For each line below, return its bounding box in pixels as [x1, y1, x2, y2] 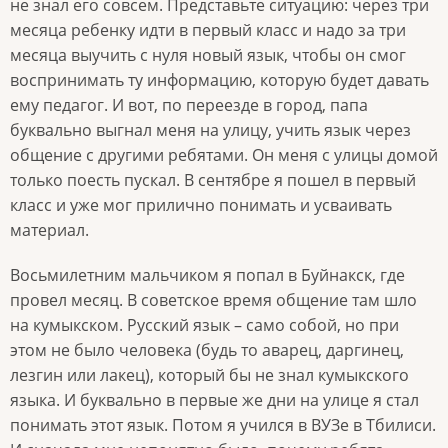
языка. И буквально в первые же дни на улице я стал [10, 388, 419, 411]
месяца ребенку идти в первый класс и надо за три [10, 19, 406, 42]
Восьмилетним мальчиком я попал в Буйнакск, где [10, 263, 405, 286]
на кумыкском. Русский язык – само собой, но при [10, 313, 399, 336]
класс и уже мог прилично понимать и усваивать [10, 194, 392, 217]
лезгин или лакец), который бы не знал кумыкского [10, 363, 409, 386]
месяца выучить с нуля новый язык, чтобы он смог [10, 44, 406, 67]
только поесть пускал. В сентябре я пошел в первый [10, 169, 416, 192]
